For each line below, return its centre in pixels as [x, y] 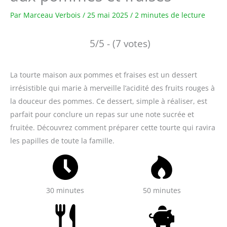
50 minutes [162, 191]
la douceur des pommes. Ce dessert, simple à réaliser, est [109, 101]
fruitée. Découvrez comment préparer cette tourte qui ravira [113, 128]
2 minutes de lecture [170, 15]
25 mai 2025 [109, 15]
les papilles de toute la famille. [62, 141]
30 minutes [65, 191]
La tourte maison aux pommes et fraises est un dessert [104, 75]
